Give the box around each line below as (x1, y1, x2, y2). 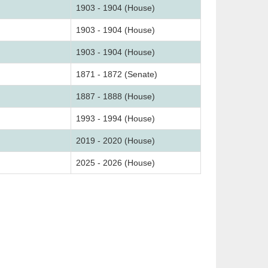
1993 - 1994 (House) (76, 114, 155, 123)
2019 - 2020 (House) (76, 136, 155, 145)
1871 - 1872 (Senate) (76, 69, 157, 79)
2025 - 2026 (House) (76, 158, 155, 167)
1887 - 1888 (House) (76, 92, 155, 101)
